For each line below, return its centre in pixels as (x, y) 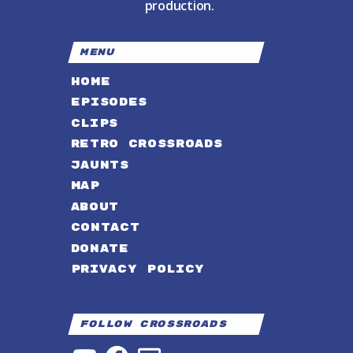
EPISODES (109, 102)
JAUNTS (100, 165)
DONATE (100, 248)
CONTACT (105, 228)
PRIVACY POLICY (138, 269)
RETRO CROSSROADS (147, 144)
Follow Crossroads (153, 325)
